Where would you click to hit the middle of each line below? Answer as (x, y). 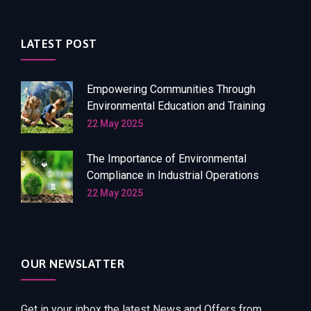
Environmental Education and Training (176, 106)
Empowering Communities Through (171, 90)
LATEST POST (59, 44)
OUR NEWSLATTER (73, 264)
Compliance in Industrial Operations (173, 176)
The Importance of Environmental (167, 159)
